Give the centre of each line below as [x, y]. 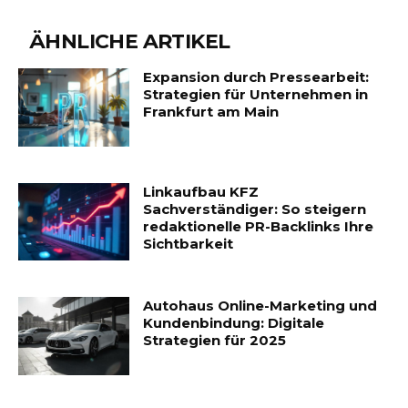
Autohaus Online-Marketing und [260, 306]
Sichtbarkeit [189, 243]
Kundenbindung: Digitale [234, 323]
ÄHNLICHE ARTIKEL [130, 41]
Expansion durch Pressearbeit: [256, 77]
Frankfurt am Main [211, 112]
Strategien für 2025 [215, 341]
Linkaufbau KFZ [201, 191]
